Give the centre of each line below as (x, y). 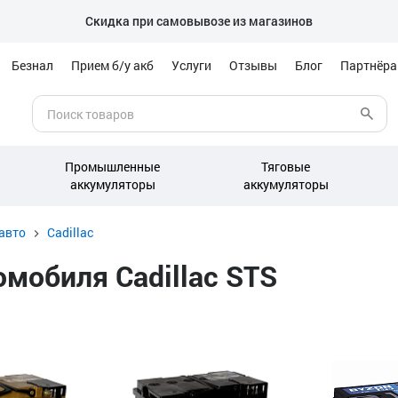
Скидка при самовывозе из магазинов (199, 21)
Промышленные (112, 167)
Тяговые (286, 167)
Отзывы (253, 65)
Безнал (32, 65)
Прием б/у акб (112, 65)
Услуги (191, 65)
